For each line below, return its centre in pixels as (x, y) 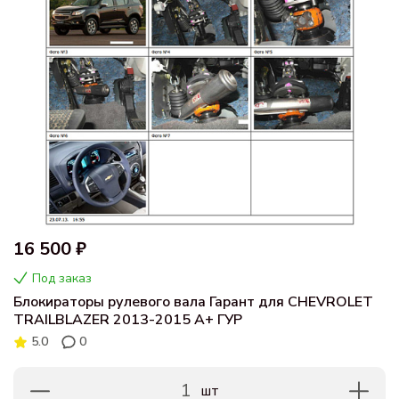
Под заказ (62, 279)
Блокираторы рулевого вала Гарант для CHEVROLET (193, 301)
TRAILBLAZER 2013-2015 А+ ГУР (128, 319)
